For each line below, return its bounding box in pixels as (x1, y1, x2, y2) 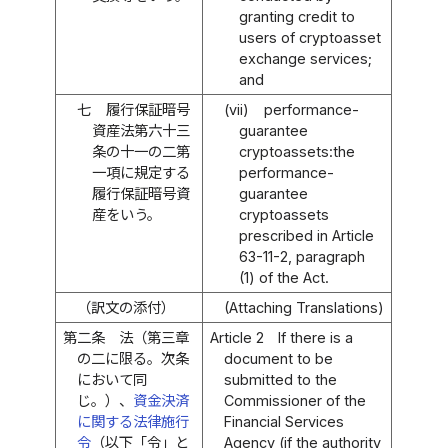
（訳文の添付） (77, 298, 176, 316)
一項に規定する (91, 163, 190, 181)
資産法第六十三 (91, 121, 190, 139)
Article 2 (209, 328, 264, 346)
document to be (224, 349, 334, 367)
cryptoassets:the (238, 142, 355, 160)
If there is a (278, 328, 354, 346)
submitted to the (224, 370, 338, 388)
